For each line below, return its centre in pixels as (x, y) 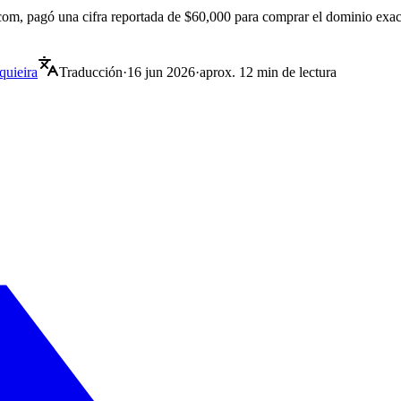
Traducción (91, 72)
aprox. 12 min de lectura (268, 72)
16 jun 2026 (161, 72)
